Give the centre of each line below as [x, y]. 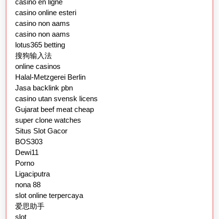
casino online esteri [46, 13]
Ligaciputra [33, 174]
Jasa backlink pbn [44, 88]
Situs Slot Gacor [41, 131]
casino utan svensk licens [56, 99]
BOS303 [29, 142]
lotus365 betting [40, 45]
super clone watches [48, 120]
